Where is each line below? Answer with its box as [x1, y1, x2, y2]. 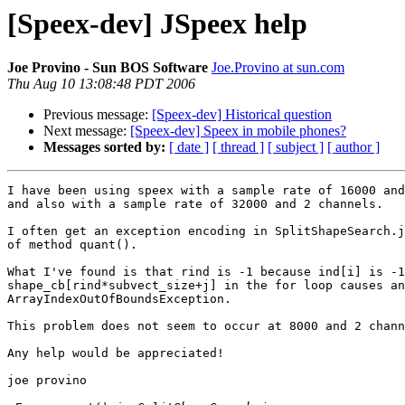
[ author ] [327, 139, 380, 155]
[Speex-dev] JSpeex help [7, 7, 307, 40]
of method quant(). [7, 238, 137, 252]
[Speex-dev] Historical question [152, 107, 332, 123]
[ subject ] [268, 139, 324, 155]
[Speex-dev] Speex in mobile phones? [130, 123, 346, 139]
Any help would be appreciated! [7, 346, 224, 361]
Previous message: [43, 107, 152, 123]
